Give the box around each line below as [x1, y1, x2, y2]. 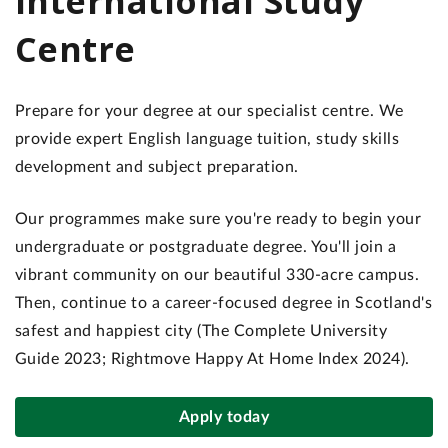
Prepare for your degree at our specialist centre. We [15, 103, 404, 119]
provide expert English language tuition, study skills [15, 131, 400, 147]
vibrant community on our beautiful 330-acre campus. [15, 267, 420, 283]
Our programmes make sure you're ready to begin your [15, 211, 422, 227]
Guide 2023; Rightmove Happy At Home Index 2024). [15, 351, 410, 367]
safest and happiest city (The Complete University [15, 323, 388, 339]
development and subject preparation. [15, 159, 299, 175]
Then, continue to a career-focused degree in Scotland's [15, 295, 433, 311]
